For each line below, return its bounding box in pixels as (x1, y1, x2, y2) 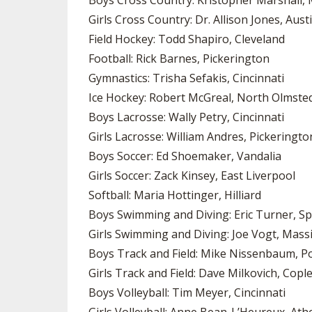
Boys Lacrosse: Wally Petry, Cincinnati (88, 109, 284, 125)
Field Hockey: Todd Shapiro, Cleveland (88, 31, 285, 47)
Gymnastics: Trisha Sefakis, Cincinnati (88, 70, 284, 86)
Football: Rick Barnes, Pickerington (88, 51, 270, 66)
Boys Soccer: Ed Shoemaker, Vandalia (88, 148, 281, 164)
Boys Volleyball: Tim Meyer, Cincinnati (88, 285, 286, 300)
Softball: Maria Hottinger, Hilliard (88, 187, 261, 203)
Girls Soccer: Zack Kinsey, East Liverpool (88, 168, 295, 183)
